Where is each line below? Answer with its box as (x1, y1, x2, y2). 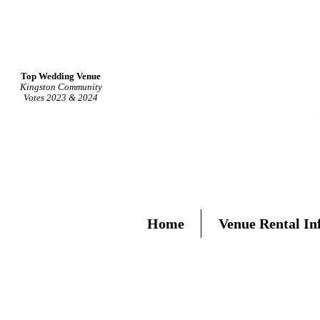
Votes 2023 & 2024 (24, 91, 98, 103)
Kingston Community (19, 81, 102, 92)
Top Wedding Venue (21, 70, 101, 81)
